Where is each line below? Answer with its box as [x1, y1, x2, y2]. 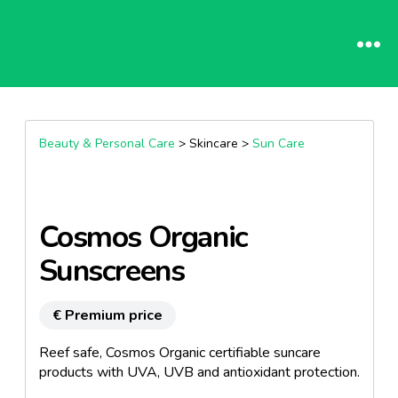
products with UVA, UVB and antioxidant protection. [38, 362, 360, 382]
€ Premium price [52, 306, 163, 325]
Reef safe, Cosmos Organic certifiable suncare [38, 343, 321, 362]
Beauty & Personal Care [38, 135, 175, 152]
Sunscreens [38, 251, 185, 291]
